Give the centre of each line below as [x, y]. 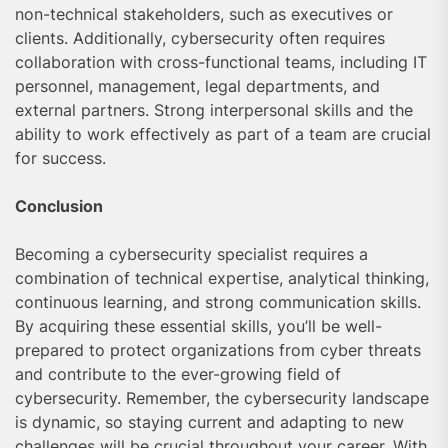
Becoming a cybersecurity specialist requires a [191, 253]
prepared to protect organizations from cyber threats [218, 349]
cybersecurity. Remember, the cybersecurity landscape [222, 397]
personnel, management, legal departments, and [197, 85]
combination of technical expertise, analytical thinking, [222, 277]
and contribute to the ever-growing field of [178, 373]
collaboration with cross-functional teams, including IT [221, 61]
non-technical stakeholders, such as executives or [204, 13]
